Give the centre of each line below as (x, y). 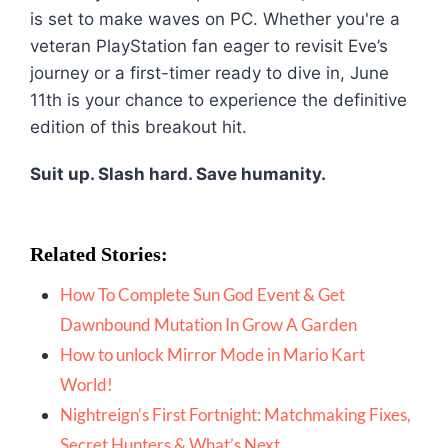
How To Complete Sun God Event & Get (202, 295)
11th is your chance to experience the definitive (218, 100)
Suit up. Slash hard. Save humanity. (178, 174)
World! (86, 385)
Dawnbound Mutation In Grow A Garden (208, 325)
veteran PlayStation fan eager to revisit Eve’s (209, 46)
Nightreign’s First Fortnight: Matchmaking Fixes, (235, 415)
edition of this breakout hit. (138, 127)
